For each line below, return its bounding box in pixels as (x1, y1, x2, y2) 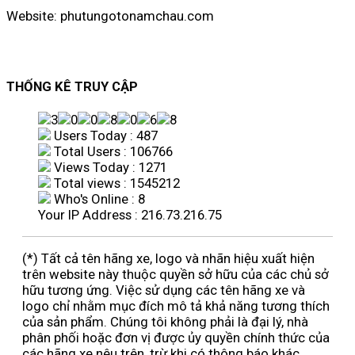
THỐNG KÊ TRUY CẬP (6, 78, 138, 95)
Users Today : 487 (51, 128, 158, 144)
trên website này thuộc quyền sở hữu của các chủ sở (22, 265, 329, 282)
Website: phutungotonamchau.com (6, 7, 214, 24)
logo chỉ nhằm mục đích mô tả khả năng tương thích (22, 297, 330, 314)
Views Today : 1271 (51, 159, 167, 176)
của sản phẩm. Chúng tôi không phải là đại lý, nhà (22, 313, 308, 330)
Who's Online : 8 (51, 191, 145, 208)
